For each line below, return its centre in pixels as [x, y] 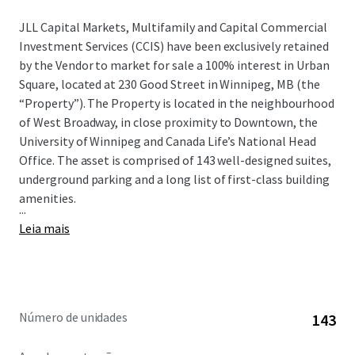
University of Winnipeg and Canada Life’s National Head [168, 141]
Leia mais [44, 228]
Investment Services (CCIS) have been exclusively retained [174, 46]
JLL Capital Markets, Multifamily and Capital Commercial [173, 27]
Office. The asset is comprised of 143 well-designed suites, [175, 160]
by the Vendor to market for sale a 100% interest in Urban [174, 65]
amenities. [48, 198]
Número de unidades [74, 317]
